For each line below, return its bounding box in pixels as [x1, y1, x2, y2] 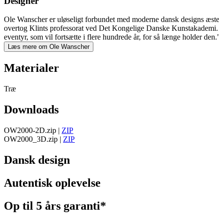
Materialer [4, 62, 59, 75]
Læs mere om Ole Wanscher [8, 43, 89, 51]
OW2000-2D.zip [4, 126, 56, 134]
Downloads [4, 103, 59, 116]
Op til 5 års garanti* [4, 199, 106, 212]
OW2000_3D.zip [4, 134, 58, 143]
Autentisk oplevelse [4, 176, 101, 189]
